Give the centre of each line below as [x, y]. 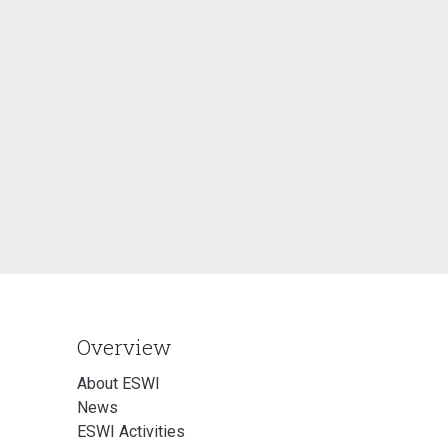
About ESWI [118, 384]
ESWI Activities [131, 432]
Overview [124, 347]
